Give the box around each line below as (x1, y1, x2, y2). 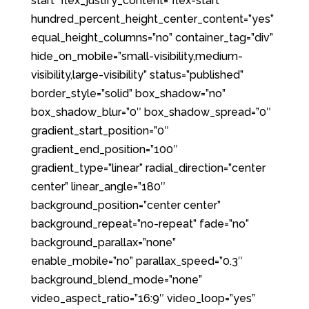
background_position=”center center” (30, 199, 221, 212)
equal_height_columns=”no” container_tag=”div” (30, 31, 273, 44)
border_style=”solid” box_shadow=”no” (30, 87, 226, 100)
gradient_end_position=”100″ (30, 143, 178, 156)
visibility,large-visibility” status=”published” (30, 68, 243, 81)
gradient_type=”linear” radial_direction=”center (30, 161, 266, 175)
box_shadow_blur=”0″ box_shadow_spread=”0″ (30, 106, 271, 119)
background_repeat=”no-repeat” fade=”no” (30, 217, 249, 230)
